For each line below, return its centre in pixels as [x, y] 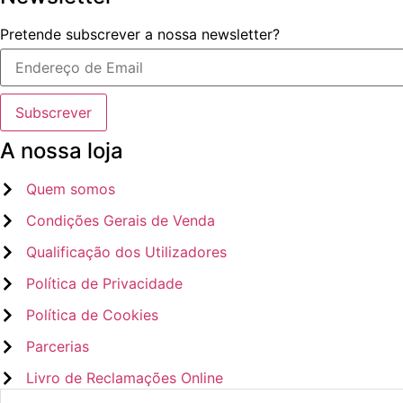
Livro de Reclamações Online [125, 378]
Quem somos [71, 189]
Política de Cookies [93, 315]
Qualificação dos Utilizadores [127, 252]
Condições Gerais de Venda [121, 221]
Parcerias [58, 347]
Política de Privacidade [105, 284]
